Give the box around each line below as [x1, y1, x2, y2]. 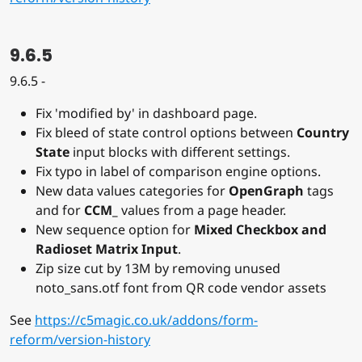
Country [297, 124, 349, 142]
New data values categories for [36, 182, 229, 200]
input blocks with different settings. [69, 143, 290, 162]
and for [36, 201, 84, 220]
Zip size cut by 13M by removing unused [36, 259, 280, 278]
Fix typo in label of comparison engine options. [36, 162, 321, 181]
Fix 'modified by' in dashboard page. [36, 104, 257, 123]
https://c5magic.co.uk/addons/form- [35, 311, 258, 330]
